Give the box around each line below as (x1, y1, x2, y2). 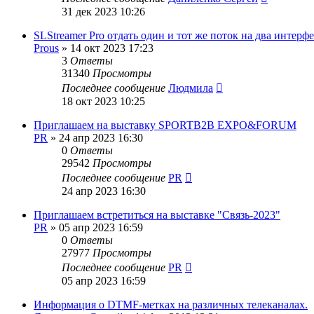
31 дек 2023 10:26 (62, 5, 145, 18)
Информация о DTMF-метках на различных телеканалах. (34, 298, 308, 310)
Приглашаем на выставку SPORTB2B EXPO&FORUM (34, 118, 296, 131)
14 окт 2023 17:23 (70, 41, 153, 54)
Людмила (168, 81, 213, 94)
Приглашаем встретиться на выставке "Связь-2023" (34, 208, 280, 221)
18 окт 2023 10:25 (62, 95, 145, 107)
